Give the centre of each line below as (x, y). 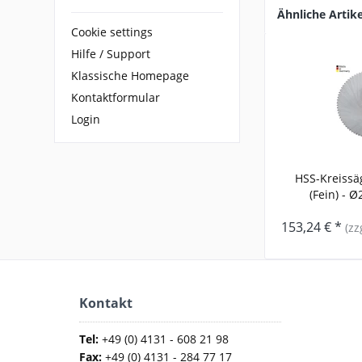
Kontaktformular (116, 98)
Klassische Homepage (130, 76)
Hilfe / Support (111, 54)
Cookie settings (112, 32)
